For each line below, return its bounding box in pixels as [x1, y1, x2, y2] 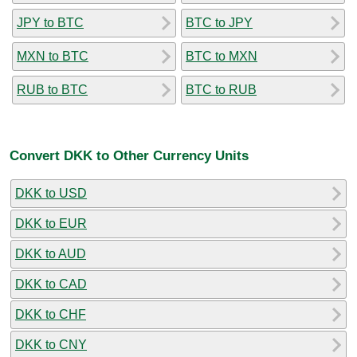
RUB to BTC [17, 82, 88, 96]
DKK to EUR [15, 216, 87, 230]
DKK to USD [15, 186, 87, 200]
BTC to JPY [186, 15, 253, 29]
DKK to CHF [15, 307, 86, 321]
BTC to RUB [186, 82, 257, 96]
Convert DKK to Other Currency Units [10, 147, 249, 164]
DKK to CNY [15, 337, 87, 351]
